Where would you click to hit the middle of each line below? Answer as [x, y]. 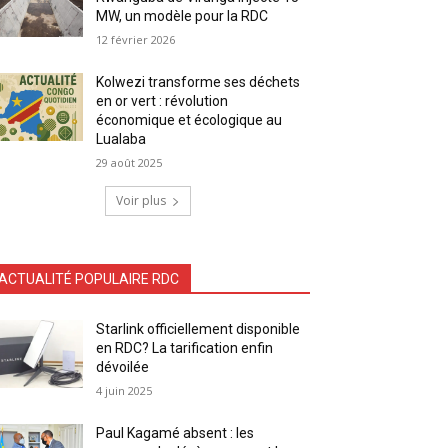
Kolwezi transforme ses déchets [198, 81]
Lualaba [121, 138]
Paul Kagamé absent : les [175, 432]
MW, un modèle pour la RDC [182, 15]
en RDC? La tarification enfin [185, 347]
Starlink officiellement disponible [198, 328]
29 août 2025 [129, 162]
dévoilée [123, 366]
